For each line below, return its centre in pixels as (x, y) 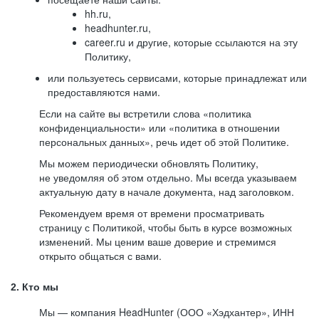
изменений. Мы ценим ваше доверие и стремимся (158, 241)
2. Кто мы (35, 287)
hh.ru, (98, 14)
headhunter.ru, (118, 28)
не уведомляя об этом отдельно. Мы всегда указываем (168, 177)
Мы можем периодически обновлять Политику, (149, 163)
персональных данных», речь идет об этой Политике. (164, 142)
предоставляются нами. (104, 92)
